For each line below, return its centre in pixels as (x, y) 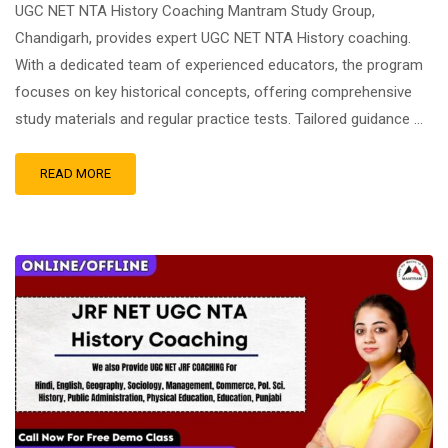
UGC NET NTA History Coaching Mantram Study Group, (195, 11)
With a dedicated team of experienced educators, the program (219, 65)
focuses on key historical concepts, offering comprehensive (213, 92)
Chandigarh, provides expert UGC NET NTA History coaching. (213, 38)
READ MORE (75, 173)
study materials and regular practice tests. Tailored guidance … (219, 119)
